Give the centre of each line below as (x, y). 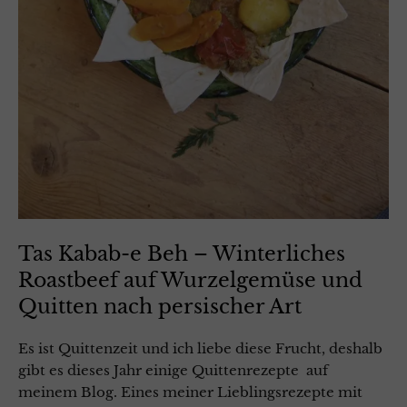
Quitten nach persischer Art (160, 306)
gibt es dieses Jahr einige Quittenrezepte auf (173, 370)
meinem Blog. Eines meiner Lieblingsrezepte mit (190, 392)
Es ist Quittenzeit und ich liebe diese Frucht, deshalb (200, 348)
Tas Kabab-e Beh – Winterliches (182, 253)
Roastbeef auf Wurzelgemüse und (190, 280)
